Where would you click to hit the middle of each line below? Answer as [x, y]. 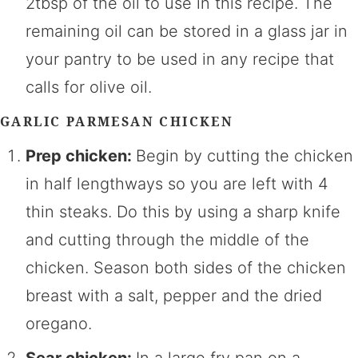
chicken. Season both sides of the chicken [186, 267]
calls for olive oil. [89, 87]
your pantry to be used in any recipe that [180, 59]
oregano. [59, 323]
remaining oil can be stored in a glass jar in [187, 31]
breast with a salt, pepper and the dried [174, 295]
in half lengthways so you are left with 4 [177, 183]
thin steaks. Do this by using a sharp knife [183, 211]
